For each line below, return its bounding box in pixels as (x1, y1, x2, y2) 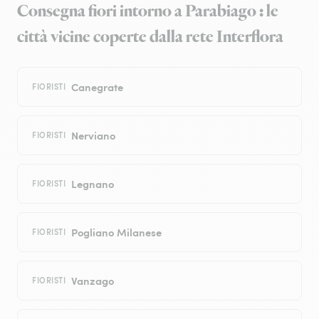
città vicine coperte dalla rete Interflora (17, 26, 283, 49)
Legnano (71, 176, 115, 192)
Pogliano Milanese (71, 224, 162, 240)
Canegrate (71, 79, 124, 95)
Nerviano (71, 127, 116, 143)
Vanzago (71, 273, 115, 288)
